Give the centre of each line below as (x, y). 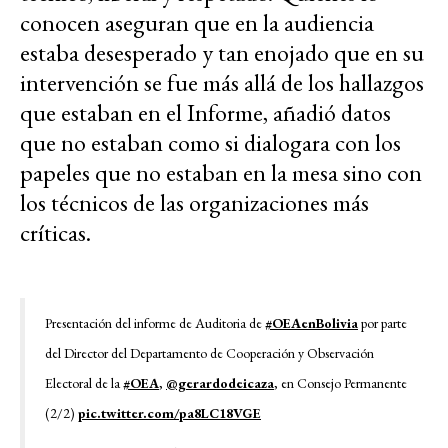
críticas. (55, 232)
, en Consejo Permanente (340, 382)
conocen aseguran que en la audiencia (197, 22)
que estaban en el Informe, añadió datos (205, 112)
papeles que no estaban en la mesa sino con (221, 172)
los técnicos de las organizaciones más (194, 202)
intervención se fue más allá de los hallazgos (222, 82)
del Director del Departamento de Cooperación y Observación (209, 352)
